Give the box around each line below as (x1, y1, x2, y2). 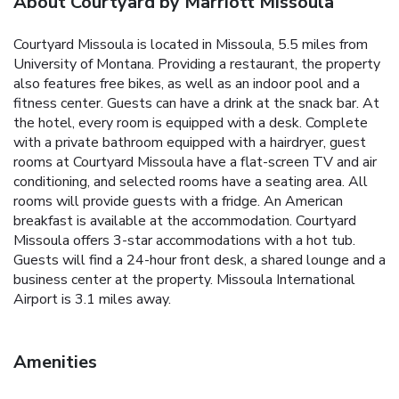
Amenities (13, 350, 97, 375)
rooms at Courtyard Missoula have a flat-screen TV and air (13, 152, 377, 173)
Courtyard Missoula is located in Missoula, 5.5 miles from (13, 35, 368, 55)
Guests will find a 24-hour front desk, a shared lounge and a (13, 250, 386, 271)
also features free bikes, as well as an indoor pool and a (13, 74, 360, 94)
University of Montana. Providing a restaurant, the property (13, 54, 380, 75)
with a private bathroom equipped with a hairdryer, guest (13, 133, 366, 153)
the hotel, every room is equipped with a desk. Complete (13, 113, 368, 134)
